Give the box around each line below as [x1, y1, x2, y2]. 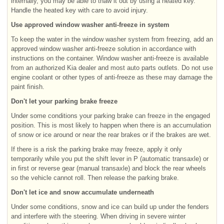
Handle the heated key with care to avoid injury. [11, 6, 148, 14]
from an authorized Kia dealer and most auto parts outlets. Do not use [11, 63, 213, 71]
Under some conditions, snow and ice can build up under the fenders [11, 202, 209, 210]
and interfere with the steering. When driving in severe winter [11, 212, 185, 220]
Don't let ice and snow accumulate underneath [11, 188, 154, 196]
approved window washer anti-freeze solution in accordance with [11, 44, 196, 52]
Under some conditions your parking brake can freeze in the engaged [11, 111, 210, 119]
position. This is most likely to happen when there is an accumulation [11, 121, 211, 129]
